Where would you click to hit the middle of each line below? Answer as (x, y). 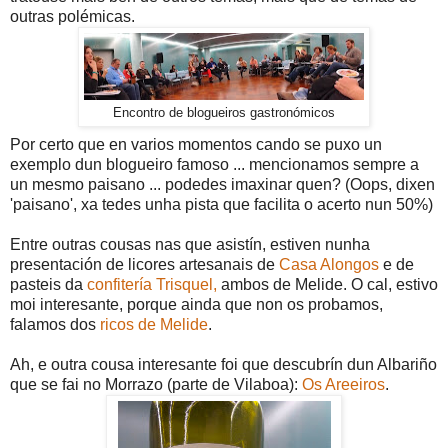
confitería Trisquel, (152, 285)
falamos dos (55, 325)
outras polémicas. (72, 17)
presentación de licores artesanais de (144, 265)
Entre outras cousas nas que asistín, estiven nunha (190, 245)
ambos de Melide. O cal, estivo (327, 285)
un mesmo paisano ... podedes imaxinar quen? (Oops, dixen (222, 185)
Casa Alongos (329, 265)
